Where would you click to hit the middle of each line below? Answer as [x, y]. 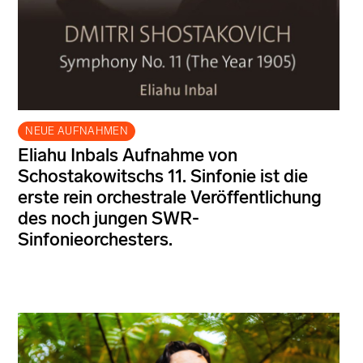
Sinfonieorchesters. [95, 240]
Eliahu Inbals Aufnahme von [128, 156]
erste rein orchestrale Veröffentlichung [170, 198]
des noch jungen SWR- [109, 219]
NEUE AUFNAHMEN [77, 131]
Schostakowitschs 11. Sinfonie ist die [163, 177]
